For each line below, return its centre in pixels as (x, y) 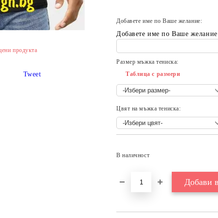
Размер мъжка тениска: (147, 62)
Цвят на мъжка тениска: (149, 109)
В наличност (133, 155)
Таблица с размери (153, 74)
